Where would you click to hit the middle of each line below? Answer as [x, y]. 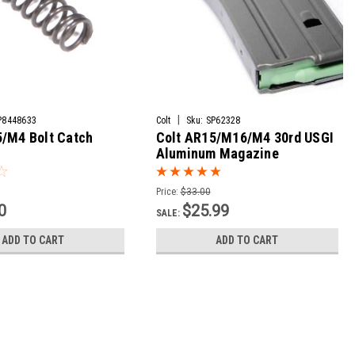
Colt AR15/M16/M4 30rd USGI [245, 138]
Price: [167, 192]
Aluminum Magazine [217, 154]
